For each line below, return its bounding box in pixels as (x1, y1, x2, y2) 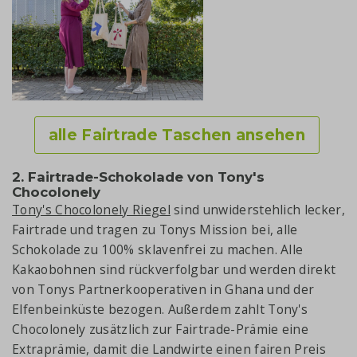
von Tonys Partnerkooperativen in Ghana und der (12, 280, 315, 298)
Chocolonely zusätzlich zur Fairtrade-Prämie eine (12, 320, 309, 338)
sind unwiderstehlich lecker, (170, 200, 345, 218)
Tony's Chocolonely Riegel (12, 200, 171, 218)
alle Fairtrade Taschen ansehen (48, 125, 306, 144)
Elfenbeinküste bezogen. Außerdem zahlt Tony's (12, 300, 308, 318)
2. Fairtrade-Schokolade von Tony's (12, 168, 265, 185)
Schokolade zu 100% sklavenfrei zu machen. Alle (12, 240, 304, 258)
